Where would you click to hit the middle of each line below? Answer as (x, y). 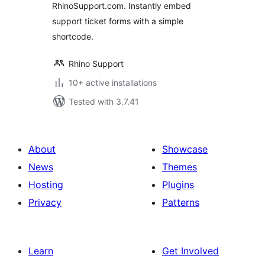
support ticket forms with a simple (118, 21)
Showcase (185, 149)
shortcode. (73, 36)
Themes (180, 167)
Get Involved (190, 251)
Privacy (45, 202)
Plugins (178, 185)
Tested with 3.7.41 (104, 101)
